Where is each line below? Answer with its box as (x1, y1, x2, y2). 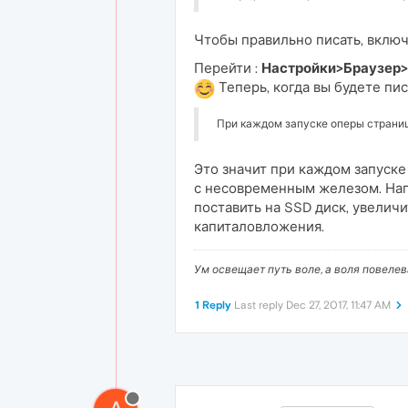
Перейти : (194, 60, 261, 76)
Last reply (234, 298, 286, 311)
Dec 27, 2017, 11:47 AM (286, 298, 391, 311)
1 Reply (195, 298, 231, 311)
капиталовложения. (194, 218, 324, 234)
